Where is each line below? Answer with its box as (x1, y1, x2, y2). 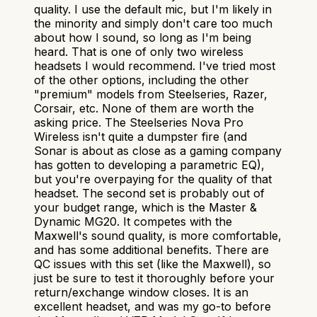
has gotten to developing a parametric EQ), (34, 157, 265, 172)
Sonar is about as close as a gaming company (34, 143, 282, 158)
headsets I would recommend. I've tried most (34, 58, 275, 73)
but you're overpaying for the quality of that (34, 171, 272, 186)
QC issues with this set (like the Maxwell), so (34, 256, 271, 271)
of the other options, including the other (34, 72, 249, 87)
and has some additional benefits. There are (34, 242, 269, 257)
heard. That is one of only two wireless (34, 44, 243, 59)
